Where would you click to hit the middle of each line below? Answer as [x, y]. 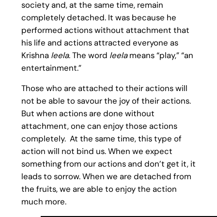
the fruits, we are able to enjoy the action [99, 189]
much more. [44, 202]
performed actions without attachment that [105, 30]
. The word [89, 55]
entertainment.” [52, 68]
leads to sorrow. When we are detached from [106, 177]
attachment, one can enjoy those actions [99, 126]
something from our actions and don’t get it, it [108, 164]
